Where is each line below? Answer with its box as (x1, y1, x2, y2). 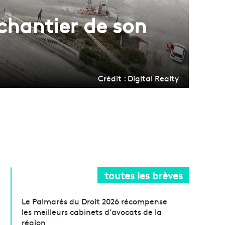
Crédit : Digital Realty (98, 72, 179, 83)
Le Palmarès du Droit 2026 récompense (22, 195, 168, 206)
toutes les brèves (104, 168, 183, 182)
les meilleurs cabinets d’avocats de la (22, 205, 162, 217)
